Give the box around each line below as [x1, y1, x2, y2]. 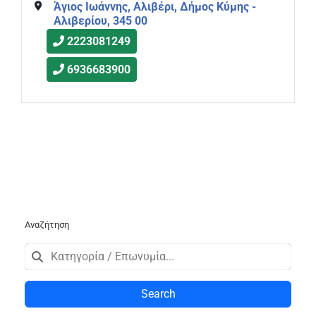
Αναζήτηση [25, 219, 69, 230]
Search [140, 286, 176, 300]
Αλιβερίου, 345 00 [53, 13, 147, 28]
